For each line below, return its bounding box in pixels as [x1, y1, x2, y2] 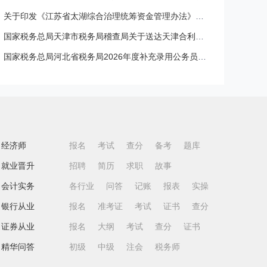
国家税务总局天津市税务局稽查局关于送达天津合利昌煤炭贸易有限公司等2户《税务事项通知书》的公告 [195, 32, 204, 41]
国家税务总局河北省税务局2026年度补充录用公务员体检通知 [198, 52, 206, 61]
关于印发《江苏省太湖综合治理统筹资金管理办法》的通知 [195, 11, 204, 21]
